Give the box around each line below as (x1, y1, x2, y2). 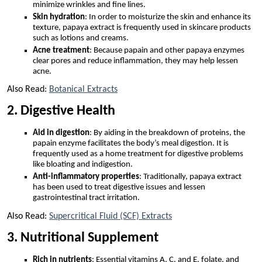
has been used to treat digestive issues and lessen (33, 183, 205, 192)
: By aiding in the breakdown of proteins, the (89, 129, 245, 138)
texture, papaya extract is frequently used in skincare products (33, 23, 251, 32)
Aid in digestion (33, 129, 89, 138)
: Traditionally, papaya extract (139, 173, 242, 182)
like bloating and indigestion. (33, 160, 133, 170)
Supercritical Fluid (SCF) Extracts (49, 212, 172, 222)
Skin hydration (33, 12, 85, 22)
